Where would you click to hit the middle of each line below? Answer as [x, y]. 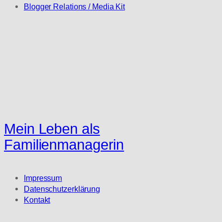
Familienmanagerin [64, 145]
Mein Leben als [52, 129]
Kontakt [37, 200]
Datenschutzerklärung [62, 189]
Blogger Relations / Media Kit [75, 6]
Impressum [43, 178]
